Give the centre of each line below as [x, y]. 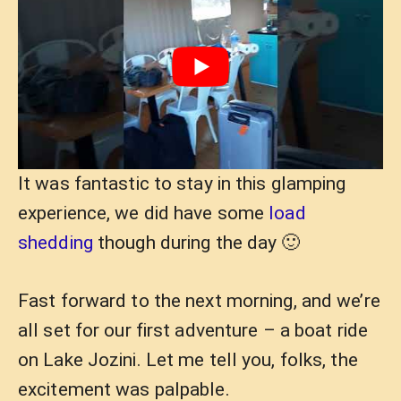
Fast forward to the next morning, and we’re [199, 300]
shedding [55, 243]
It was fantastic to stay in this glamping [182, 183]
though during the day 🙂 [196, 243]
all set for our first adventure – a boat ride [193, 330]
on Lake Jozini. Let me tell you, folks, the [188, 359]
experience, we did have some [144, 213]
